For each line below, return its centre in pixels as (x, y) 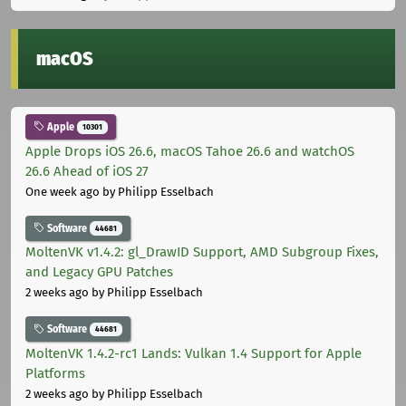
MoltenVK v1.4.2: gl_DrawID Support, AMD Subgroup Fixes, (202, 252)
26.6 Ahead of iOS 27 (87, 171)
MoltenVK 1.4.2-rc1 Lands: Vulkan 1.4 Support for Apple (193, 353)
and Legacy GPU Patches (99, 272)
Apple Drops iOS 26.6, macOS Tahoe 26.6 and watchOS (190, 151)
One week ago (63, 191)
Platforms (55, 373)
